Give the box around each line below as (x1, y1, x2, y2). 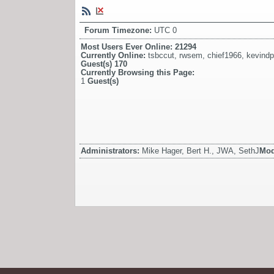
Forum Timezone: (84, 25, 154, 35)
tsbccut (148, 50, 174, 60)
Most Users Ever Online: (81, 42, 175, 51)
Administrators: (81, 146, 142, 155)
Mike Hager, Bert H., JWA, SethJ (142, 146, 259, 155)
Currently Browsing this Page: (81, 67, 194, 77)
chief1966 (207, 50, 242, 60)
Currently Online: (81, 50, 148, 60)
